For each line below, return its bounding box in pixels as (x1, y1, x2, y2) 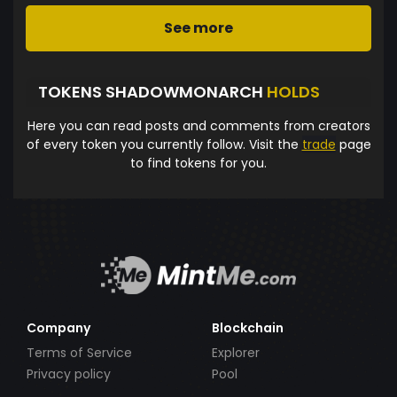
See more (164, 17, 233, 38)
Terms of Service (27, 343, 132, 362)
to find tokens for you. (130, 153, 267, 172)
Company (27, 318, 90, 337)
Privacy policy (27, 365, 111, 383)
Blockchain (212, 318, 284, 337)
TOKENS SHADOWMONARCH (38, 81, 267, 104)
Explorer (212, 343, 260, 362)
